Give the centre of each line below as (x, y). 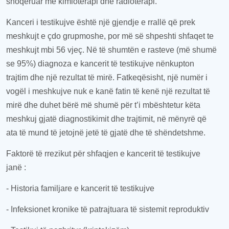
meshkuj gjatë (31, 119)
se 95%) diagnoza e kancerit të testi (70, 64)
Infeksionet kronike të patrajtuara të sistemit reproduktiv (109, 209)
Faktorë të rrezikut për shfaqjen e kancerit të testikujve (103, 154)
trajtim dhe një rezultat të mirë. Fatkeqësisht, (87, 77)
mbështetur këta (170, 105)
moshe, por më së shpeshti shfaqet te (146, 36)
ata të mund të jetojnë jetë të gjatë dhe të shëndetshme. (106, 133)
